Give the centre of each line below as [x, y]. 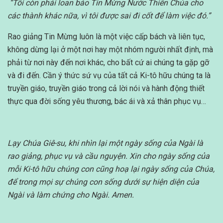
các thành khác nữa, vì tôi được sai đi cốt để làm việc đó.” [110, 16]
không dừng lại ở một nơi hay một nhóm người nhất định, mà [110, 50]
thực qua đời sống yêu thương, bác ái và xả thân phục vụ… [107, 102]
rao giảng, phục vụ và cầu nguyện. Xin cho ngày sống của [109, 156]
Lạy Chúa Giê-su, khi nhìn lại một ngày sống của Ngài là [105, 143]
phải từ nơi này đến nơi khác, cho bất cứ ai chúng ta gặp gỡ [108, 63]
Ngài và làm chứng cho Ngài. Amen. [71, 195]
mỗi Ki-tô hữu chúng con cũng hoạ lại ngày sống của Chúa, [111, 169]
